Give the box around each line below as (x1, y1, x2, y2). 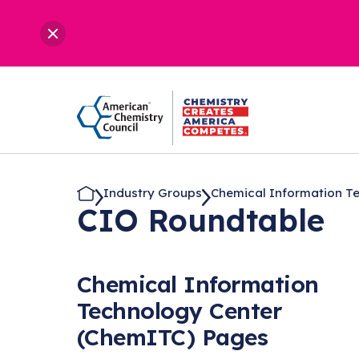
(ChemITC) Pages (77, 322, 268, 351)
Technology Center (77, 296, 282, 325)
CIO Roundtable (77, 200, 325, 240)
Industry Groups (103, 185, 202, 201)
